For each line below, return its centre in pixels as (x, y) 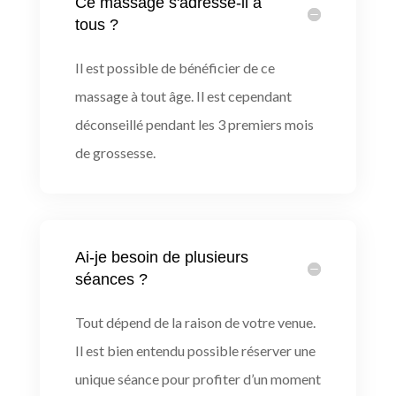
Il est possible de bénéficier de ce (175, 67)
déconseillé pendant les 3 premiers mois (194, 124)
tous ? (96, 24)
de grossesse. (115, 152)
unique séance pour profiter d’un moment (198, 378)
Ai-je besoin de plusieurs (161, 257)
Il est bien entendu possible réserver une (195, 350)
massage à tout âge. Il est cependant (183, 95)
